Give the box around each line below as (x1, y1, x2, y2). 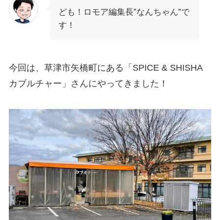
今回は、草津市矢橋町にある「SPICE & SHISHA (8, 62, 202, 73)
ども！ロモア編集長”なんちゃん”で (58, 7, 190, 17)
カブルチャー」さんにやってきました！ (8, 78, 168, 88)
